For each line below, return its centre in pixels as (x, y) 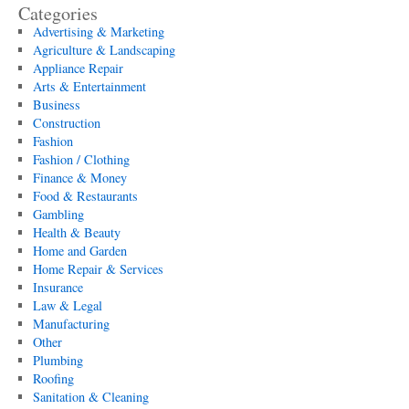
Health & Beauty (76, 232)
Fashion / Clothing (81, 159)
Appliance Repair (78, 68)
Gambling (58, 214)
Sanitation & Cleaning (90, 397)
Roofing (53, 378)
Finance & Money (79, 178)
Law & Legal (67, 305)
